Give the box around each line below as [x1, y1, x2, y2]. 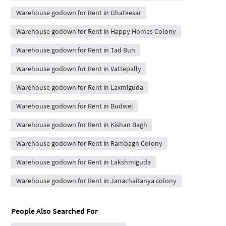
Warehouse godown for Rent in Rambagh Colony [16, 138, 162, 148]
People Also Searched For [11, 205, 98, 216]
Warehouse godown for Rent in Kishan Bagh [16, 120, 147, 129]
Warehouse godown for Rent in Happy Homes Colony [16, 26, 176, 36]
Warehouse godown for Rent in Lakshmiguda [16, 157, 151, 166]
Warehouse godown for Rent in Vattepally [16, 64, 141, 73]
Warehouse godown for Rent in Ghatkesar [16, 8, 141, 17]
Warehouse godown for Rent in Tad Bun [16, 45, 135, 54]
